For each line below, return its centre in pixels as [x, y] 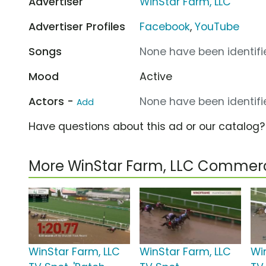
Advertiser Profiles [77, 26]
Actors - [53, 101]
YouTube [217, 26]
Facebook [165, 26]
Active [156, 76]
